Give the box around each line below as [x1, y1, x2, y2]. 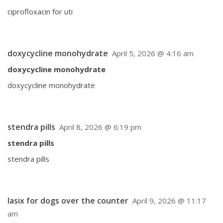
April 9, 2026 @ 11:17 [132, 196, 206, 206]
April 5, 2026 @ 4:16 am [112, 48, 194, 58]
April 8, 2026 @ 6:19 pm [59, 122, 141, 132]
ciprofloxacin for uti [7, 6, 73, 16]
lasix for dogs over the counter [7, 195, 128, 206]
